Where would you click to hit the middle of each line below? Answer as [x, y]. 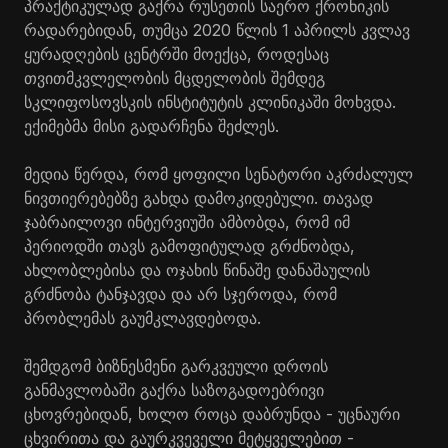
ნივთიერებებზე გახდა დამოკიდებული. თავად [198, 197]
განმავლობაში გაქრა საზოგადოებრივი [174, 389]
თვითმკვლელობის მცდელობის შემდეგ [174, 77]
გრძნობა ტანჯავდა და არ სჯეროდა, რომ [180, 293]
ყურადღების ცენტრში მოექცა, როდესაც [176, 53]
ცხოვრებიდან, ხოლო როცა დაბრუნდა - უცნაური [212, 413]
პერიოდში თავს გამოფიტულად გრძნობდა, [189, 245]
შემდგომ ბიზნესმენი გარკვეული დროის [176, 365]
